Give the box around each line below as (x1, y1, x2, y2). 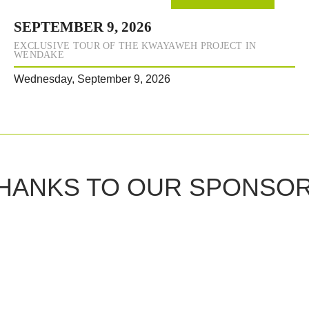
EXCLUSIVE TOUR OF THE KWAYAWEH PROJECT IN (14, 41, 257, 52)
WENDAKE (14, 50, 64, 61)
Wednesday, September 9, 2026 (14, 73, 170, 86)
